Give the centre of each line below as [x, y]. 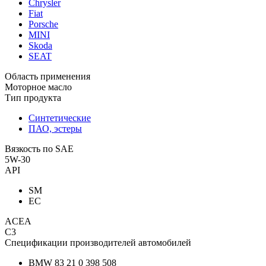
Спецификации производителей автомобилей [98, 242]
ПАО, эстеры [55, 128]
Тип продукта [33, 97]
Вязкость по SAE [39, 148]
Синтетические [60, 118]
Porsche [43, 24]
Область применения [47, 76]
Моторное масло [38, 87]
